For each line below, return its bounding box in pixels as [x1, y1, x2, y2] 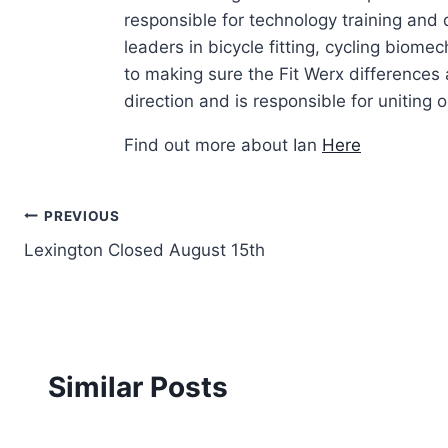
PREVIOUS [44, 207, 120, 224]
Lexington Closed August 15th [24, 240, 265, 261]
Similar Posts [48, 370, 228, 405]
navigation [23, 246, 166, 281]
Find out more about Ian [124, 135, 322, 156]
